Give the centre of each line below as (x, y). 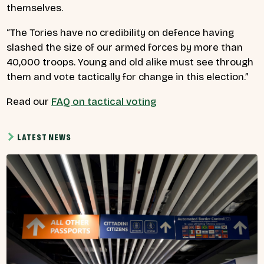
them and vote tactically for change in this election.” (128, 77)
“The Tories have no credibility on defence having (120, 32)
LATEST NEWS (44, 137)
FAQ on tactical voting (104, 101)
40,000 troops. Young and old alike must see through (130, 62)
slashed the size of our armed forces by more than (125, 47)
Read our (29, 101)
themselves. (36, 8)
